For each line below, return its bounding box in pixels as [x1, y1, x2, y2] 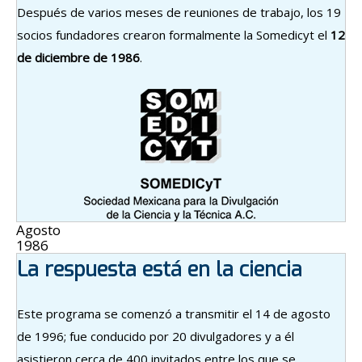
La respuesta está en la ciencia [17, 255, 302, 283]
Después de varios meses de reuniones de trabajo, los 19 [17, 3, 341, 20]
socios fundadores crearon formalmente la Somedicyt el [17, 26, 330, 43]
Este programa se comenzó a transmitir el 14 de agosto [17, 305, 330, 322]
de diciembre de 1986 [17, 48, 140, 65]
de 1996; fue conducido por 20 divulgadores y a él [17, 327, 294, 344]
